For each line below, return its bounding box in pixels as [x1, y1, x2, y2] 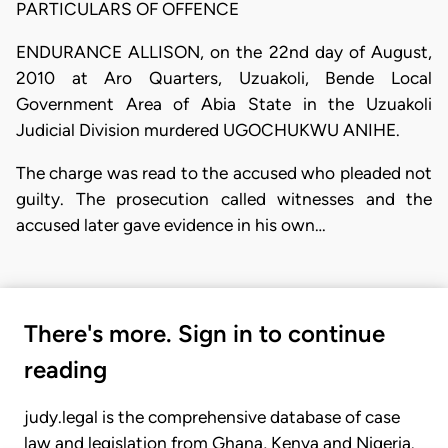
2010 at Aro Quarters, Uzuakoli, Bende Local [16, 67, 432, 88]
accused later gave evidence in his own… [16, 215, 326, 236]
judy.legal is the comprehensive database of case [24, 406, 400, 427]
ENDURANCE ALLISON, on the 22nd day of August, [16, 41, 432, 62]
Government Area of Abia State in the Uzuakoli [16, 93, 432, 114]
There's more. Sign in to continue [24, 318, 385, 348]
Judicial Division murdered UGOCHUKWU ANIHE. [16, 119, 400, 140]
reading [24, 354, 107, 384]
